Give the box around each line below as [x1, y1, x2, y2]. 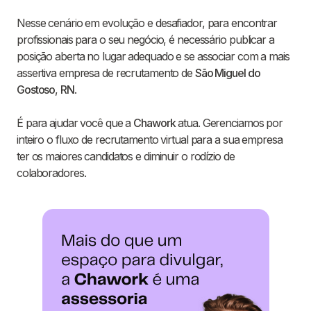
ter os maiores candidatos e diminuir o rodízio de [17, 149, 235, 164]
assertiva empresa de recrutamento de [17, 66, 195, 81]
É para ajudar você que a [17, 116, 134, 131]
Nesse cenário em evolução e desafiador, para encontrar [17, 16, 278, 31]
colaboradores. [17, 166, 86, 180]
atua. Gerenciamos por [175, 116, 283, 131]
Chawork [133, 116, 176, 131]
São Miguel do [194, 66, 260, 81]
